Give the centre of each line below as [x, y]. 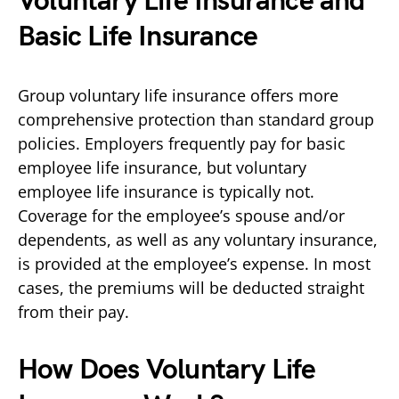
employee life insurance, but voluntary [162, 167]
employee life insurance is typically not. [166, 191]
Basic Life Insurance [142, 37]
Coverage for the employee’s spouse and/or [181, 215]
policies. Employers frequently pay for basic [182, 143]
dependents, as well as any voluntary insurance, [198, 239]
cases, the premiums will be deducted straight [191, 287]
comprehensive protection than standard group [196, 119]
